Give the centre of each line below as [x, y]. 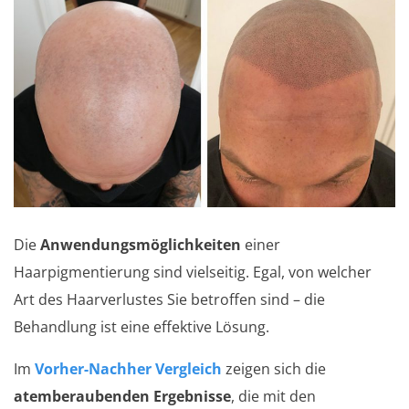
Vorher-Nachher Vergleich [128, 369]
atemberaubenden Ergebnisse [122, 397]
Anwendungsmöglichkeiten [141, 245]
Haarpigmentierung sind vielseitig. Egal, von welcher [193, 273]
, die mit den [273, 397]
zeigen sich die [274, 369]
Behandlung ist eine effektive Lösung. [142, 327]
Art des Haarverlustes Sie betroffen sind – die [169, 300]
